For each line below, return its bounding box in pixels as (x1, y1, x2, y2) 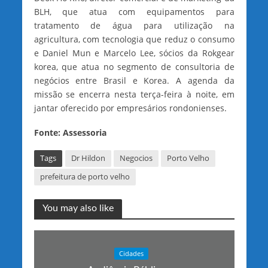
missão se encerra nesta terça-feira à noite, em (33, 89, 234, 100)
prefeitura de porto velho (39, 171, 130, 182)
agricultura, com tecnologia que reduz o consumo (33, 33, 234, 45)
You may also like (42, 203, 114, 213)
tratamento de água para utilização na (33, 20, 234, 32)
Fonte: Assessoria (33, 127, 106, 139)
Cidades (118, 249, 144, 258)
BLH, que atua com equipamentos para (33, 6, 234, 18)
